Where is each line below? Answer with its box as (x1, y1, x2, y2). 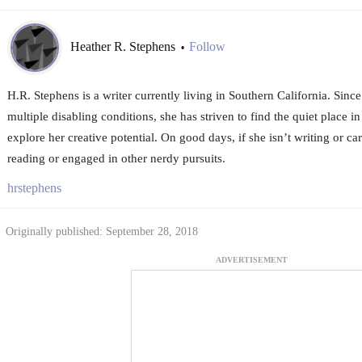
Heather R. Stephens (69, 40, 179, 54)
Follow (188, 40, 225, 54)
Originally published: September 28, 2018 (5, 225, 198, 238)
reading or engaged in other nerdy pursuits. (6, 151, 225, 165)
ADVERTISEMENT (216, 255, 288, 265)
